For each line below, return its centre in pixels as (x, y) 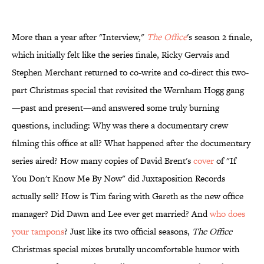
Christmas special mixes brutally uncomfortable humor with (126, 249)
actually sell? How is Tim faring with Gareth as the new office (128, 196)
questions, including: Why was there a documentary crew (120, 126)
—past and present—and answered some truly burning (115, 108)
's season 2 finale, (220, 37)
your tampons (38, 232)
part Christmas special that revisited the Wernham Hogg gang (128, 90)
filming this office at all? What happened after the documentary (131, 143)
